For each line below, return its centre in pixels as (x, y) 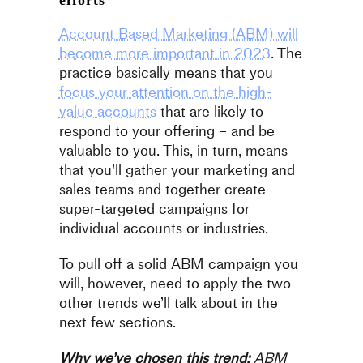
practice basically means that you (166, 73)
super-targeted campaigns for (154, 209)
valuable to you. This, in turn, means (173, 151)
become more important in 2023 (164, 53)
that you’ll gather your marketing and (177, 170)
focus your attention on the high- (165, 92)
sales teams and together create (162, 190)
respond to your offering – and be (167, 131)
